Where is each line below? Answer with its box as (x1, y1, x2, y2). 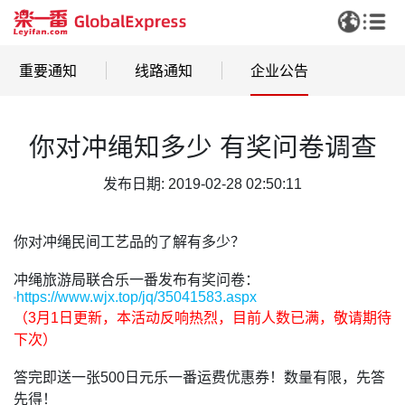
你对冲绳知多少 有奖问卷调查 (28, 133, 377, 162)
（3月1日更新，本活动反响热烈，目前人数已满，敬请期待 (14, 310, 391, 325)
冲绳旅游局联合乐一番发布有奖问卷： (14, 272, 259, 287)
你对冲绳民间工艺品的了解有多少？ (14, 234, 245, 250)
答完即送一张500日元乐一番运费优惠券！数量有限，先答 (14, 370, 385, 385)
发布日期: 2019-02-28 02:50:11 (103, 176, 302, 192)
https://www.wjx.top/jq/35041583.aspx (16, 289, 257, 305)
